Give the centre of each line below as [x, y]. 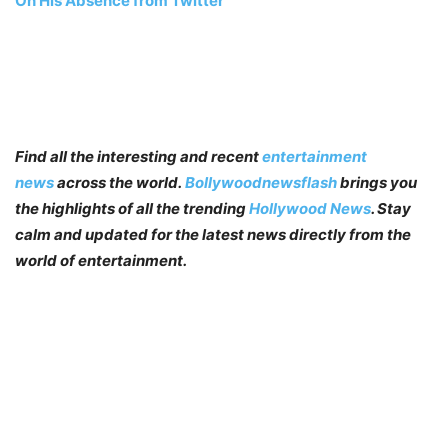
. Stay [391, 208]
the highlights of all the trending [132, 208]
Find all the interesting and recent [138, 156]
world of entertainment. [101, 260]
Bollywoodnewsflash [262, 182]
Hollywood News [310, 208]
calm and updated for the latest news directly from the [213, 234]
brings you [378, 182]
